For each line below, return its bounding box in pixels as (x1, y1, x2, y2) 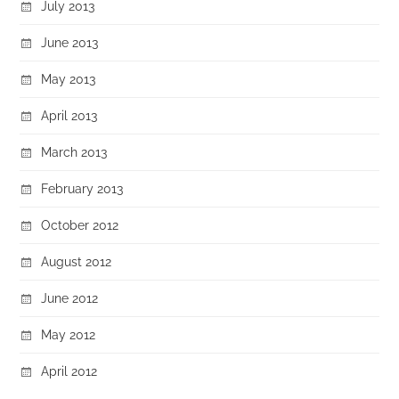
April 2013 (41, 107, 98, 123)
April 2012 (41, 362, 98, 379)
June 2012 (41, 289, 99, 305)
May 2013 (41, 70, 96, 86)
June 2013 (41, 34, 99, 50)
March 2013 (41, 143, 108, 159)
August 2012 (41, 253, 112, 269)
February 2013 (41, 180, 124, 196)
